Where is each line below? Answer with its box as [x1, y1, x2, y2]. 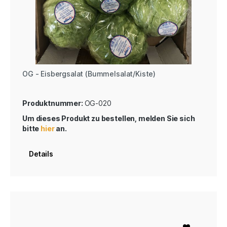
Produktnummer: [22, 98, 85, 107]
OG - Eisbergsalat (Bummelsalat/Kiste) [22, 69, 156, 78]
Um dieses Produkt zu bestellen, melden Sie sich [22, 113, 195, 123]
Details [29, 149, 53, 158]
